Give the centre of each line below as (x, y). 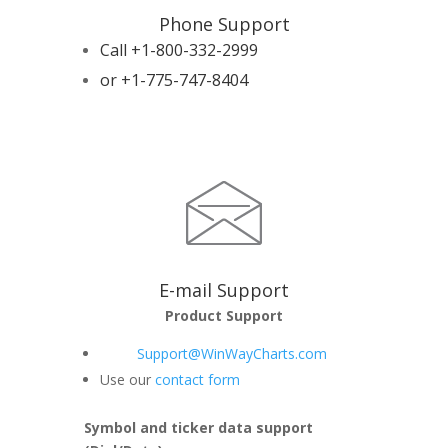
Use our (127, 379)
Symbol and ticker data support (198, 427)
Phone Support (224, 24)
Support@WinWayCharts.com (232, 353)
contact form (197, 379)
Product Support (224, 315)
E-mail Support (224, 290)
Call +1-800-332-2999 (179, 50)
